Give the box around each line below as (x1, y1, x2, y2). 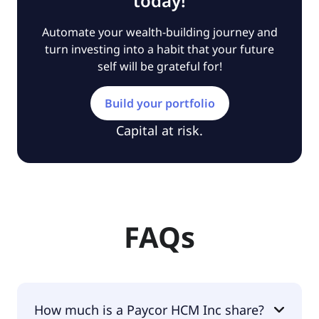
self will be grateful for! (97, 58, 222, 74)
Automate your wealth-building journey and (41, 23, 278, 40)
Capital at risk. (116, 121, 203, 139)
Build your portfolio (104, 95, 215, 111)
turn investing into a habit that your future (45, 41, 274, 57)
